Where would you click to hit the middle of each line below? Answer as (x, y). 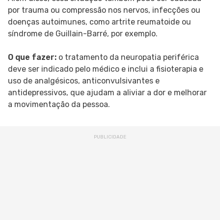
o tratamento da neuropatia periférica (128, 57)
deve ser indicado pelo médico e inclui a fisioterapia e (106, 69)
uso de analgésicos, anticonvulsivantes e (84, 81)
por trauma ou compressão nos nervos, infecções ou (104, 10)
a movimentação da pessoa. (59, 105)
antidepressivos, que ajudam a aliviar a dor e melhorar (107, 93)
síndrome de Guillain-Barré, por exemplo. (83, 34)
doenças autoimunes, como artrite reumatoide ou (99, 22)
